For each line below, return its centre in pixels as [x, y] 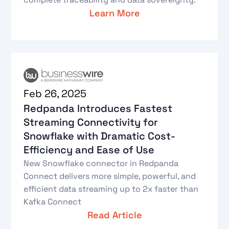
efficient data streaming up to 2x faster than [111, 189]
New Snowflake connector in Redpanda [101, 163]
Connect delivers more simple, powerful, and [110, 176]
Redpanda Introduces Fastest [98, 108]
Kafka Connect [53, 201]
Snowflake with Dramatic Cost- [100, 136]
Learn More [114, 13]
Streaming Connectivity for [91, 122]
